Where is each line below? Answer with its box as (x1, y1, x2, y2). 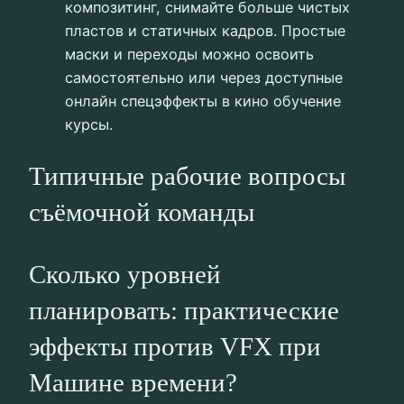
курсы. (65, 115, 113, 133)
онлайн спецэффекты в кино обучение (65, 91, 341, 110)
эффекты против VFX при (29, 332, 321, 362)
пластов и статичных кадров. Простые (65, 21, 345, 40)
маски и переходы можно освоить (65, 44, 314, 63)
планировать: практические (29, 296, 339, 326)
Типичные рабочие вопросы (29, 161, 345, 191)
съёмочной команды (29, 197, 254, 227)
